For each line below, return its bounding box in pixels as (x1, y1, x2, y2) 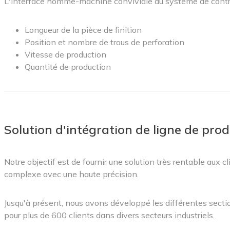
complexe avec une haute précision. (4, 168, 139, 179)
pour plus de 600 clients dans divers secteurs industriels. (4, 209, 215, 220)
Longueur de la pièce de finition (25, 24, 142, 35)
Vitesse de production (25, 49, 106, 60)
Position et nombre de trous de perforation (25, 36, 184, 47)
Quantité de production (25, 61, 111, 72)
